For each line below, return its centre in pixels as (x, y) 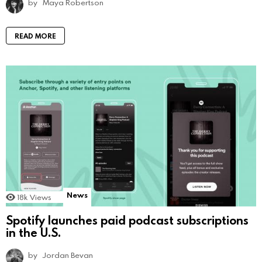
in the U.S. (33, 232)
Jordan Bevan (68, 255)
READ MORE (35, 35)
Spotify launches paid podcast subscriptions (127, 220)
